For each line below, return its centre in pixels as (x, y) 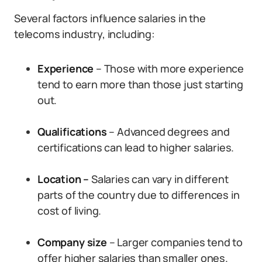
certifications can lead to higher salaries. (136, 147)
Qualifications (72, 132)
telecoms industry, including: (85, 34)
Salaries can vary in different (160, 179)
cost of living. (70, 211)
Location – (65, 179)
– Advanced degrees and (168, 132)
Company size (72, 242)
